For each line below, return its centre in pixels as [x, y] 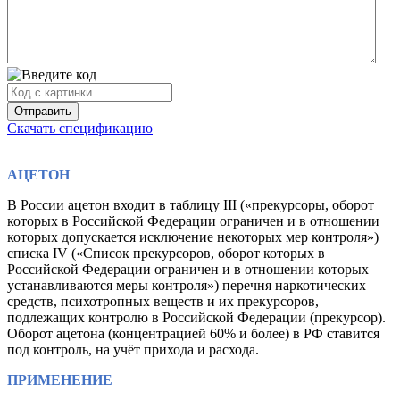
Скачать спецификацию [80, 129]
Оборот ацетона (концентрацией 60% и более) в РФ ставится [193, 334]
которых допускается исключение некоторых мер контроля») [193, 237]
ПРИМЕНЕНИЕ [60, 380]
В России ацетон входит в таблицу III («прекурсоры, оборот [191, 205]
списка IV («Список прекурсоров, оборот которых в [166, 254]
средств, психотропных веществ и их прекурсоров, [163, 302]
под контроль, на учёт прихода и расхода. [133, 350]
